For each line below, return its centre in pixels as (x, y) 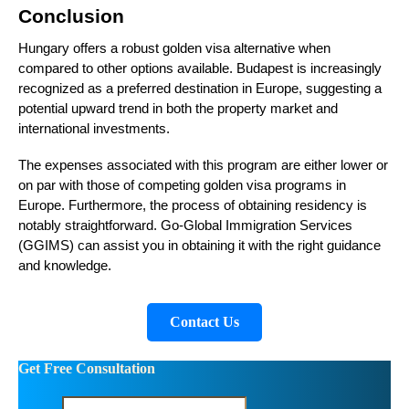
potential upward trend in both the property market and (178, 108)
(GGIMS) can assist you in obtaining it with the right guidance (199, 245)
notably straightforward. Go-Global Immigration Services (185, 225)
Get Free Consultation (87, 369)
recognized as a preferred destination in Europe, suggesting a (200, 88)
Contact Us (204, 321)
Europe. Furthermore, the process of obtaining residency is (193, 205)
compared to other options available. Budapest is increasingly (200, 68)
